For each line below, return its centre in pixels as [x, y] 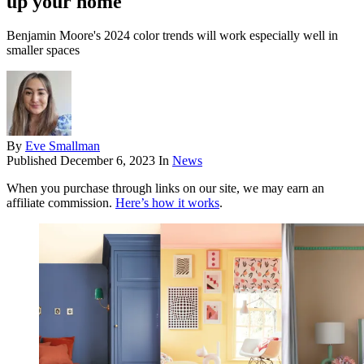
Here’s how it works [167, 203]
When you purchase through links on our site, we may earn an [165, 188]
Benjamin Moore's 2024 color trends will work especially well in [172, 36]
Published [33, 161]
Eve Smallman [63, 146]
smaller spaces [43, 50]
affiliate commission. [61, 203]
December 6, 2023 [108, 161]
